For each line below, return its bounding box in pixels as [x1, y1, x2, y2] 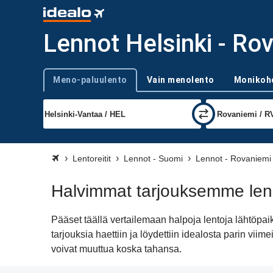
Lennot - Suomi [124, 154, 183, 163]
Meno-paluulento [53, 75, 127, 85]
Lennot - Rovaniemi [196, 154, 271, 163]
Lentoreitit [73, 154, 111, 163]
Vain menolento [146, 75, 214, 85]
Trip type [43, 80, 74, 90]
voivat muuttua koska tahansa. [51, 244, 182, 254]
